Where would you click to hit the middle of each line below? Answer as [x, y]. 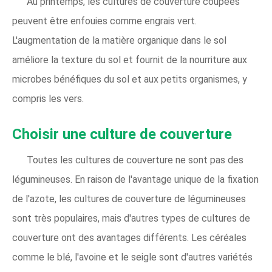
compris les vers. [48, 99]
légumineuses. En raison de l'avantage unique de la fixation [135, 180]
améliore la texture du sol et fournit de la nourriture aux [130, 60]
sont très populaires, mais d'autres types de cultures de [131, 219]
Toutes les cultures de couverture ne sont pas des [135, 160]
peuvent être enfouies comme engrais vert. [104, 21]
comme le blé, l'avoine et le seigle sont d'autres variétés [132, 257]
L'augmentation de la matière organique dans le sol [119, 41]
